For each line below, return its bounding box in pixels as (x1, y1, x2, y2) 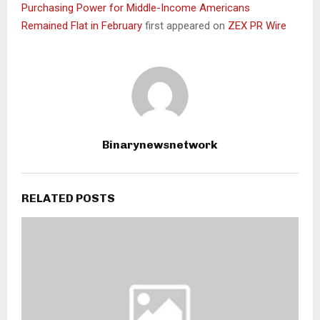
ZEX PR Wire (228, 19, 286, 32)
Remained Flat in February (21, 19, 145, 32)
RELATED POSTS (21, 191, 115, 205)
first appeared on (145, 19, 228, 32)
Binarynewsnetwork (102, 137, 218, 151)
